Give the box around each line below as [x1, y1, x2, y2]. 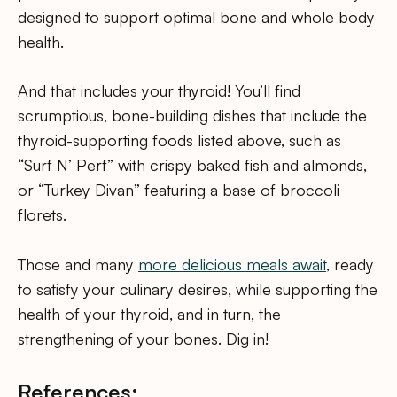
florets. [18, 205, 66, 225]
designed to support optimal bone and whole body [18, 7, 375, 27]
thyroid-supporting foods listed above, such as [18, 130, 341, 151]
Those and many [18, 253, 138, 274]
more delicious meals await [138, 253, 326, 274]
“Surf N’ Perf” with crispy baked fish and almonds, [18, 155, 367, 175]
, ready [326, 253, 374, 274]
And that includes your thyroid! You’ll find [18, 81, 300, 101]
